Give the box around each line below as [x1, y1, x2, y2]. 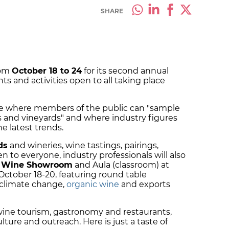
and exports [119, 179, 170, 190]
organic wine [66, 179, 119, 190]
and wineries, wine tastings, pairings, [8, 141, 158, 151]
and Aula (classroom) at [73, 160, 169, 170]
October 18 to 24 [12, 66, 82, 76]
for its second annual [82, 66, 169, 76]
